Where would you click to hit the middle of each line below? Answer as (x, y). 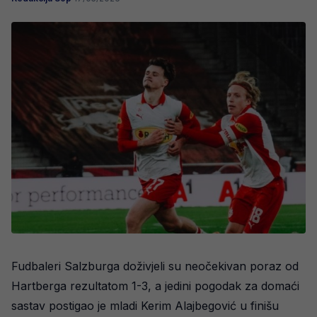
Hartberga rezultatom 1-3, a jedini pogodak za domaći (155, 286)
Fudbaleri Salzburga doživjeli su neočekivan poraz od (155, 266)
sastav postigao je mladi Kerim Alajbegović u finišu (145, 306)
